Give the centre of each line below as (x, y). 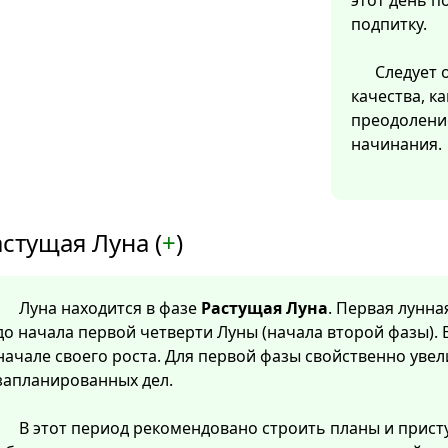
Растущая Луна (264, 308)
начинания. (396, 144)
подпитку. (389, 24)
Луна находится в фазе (110, 308)
